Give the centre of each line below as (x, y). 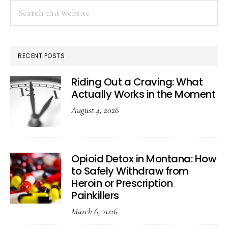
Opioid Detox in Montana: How (144, 159)
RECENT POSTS (41, 56)
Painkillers (95, 196)
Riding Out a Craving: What (137, 82)
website (24, 36)
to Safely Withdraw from (130, 171)
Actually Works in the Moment (143, 94)
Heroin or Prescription (122, 183)
